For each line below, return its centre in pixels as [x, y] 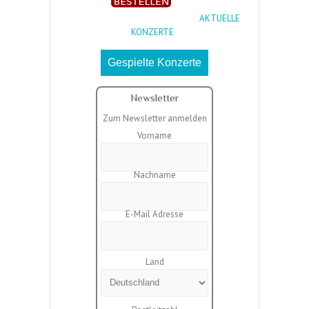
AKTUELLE [219, 18]
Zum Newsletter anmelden [154, 118]
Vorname [154, 135]
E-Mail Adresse [154, 214]
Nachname [154, 175]
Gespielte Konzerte [154, 62]
